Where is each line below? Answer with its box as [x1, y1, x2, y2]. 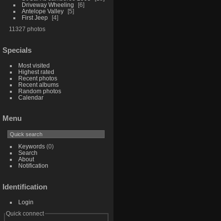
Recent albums [18, 81, 59, 88]
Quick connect [5, 210, 44, 217]
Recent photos [18, 74, 57, 81]
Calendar [18, 94, 43, 101]
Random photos [18, 87, 61, 94]
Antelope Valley [21, 7, 64, 14]
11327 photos [8, 25, 45, 32]
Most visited [18, 62, 50, 69]
